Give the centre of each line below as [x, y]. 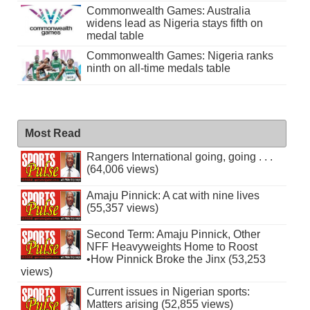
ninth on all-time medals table [158, 68]
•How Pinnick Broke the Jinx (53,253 [176, 259]
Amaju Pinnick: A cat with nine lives [173, 195]
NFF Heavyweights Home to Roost [172, 246]
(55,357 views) [122, 208]
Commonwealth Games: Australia [168, 10]
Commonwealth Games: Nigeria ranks [180, 55]
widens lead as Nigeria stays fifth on [174, 23]
